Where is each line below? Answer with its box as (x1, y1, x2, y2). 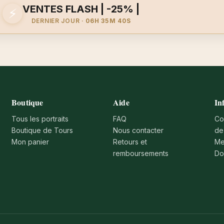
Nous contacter (113, 125, 164, 134)
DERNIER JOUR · (31, 16, 86, 24)
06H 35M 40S (85, 16, 131, 24)
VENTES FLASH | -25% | (22, 2, 139, 15)
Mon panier (11, 137, 49, 146)
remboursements (113, 148, 169, 157)
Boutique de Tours (11, 125, 73, 134)
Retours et (113, 137, 147, 146)
